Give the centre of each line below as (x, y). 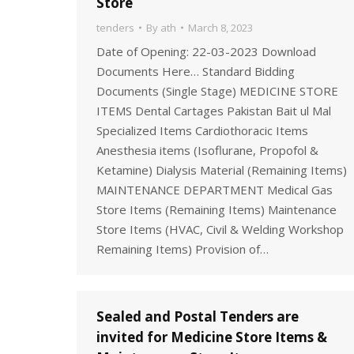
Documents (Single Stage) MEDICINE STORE (217, 91)
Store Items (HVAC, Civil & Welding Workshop (220, 229)
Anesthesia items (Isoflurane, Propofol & (207, 150)
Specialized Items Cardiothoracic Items (202, 130)
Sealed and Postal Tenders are (198, 316)
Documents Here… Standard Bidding (196, 71)
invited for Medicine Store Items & (212, 337)
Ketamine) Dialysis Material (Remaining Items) (222, 170)
